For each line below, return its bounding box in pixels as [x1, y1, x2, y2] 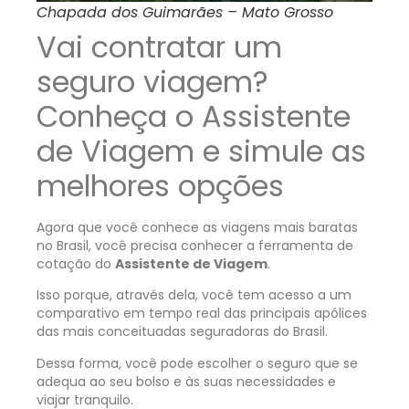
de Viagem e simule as [37, 130, 366, 172]
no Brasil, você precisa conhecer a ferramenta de [37, 236, 353, 255]
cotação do [37, 254, 115, 273]
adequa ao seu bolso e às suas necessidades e [37, 372, 336, 391]
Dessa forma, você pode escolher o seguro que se [37, 353, 358, 372]
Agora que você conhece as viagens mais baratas [37, 217, 358, 236]
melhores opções [37, 164, 284, 206]
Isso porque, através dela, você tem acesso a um [37, 286, 351, 305]
